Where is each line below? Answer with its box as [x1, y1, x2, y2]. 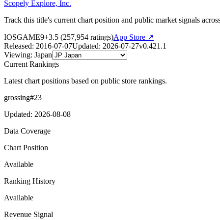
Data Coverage [4, 126, 51, 135]
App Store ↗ [113, 32, 154, 41]
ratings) [88, 32, 113, 41]
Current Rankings [4, 59, 59, 68]
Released [4, 41, 32, 50]
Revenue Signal [4, 210, 53, 219]
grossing [4, 93, 30, 102]
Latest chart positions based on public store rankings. [4, 76, 167, 85]
